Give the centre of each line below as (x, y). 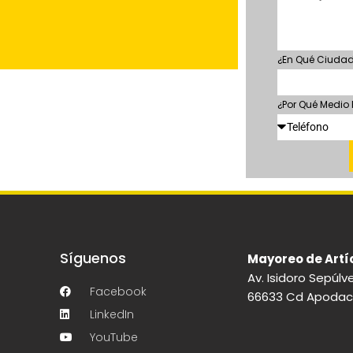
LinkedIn (111, 314)
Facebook (118, 291)
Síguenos (93, 258)
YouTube (113, 337)
